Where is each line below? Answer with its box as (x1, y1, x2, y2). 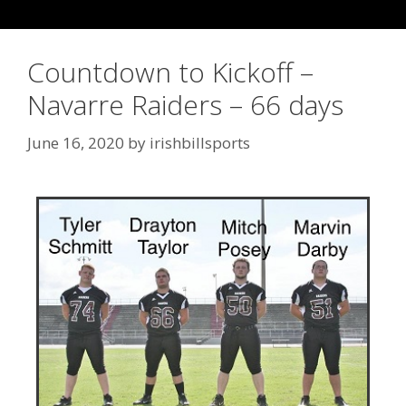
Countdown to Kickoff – (27, 53, 314, 91)
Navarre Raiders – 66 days (27, 86, 343, 123)
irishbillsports (150, 131, 250, 153)
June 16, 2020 (27, 131, 124, 153)
